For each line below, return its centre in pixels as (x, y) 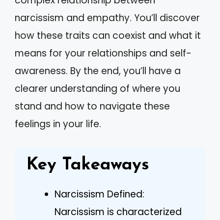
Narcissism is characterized (118, 212)
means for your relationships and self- (103, 53)
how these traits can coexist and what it (108, 36)
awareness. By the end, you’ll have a (98, 71)
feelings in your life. (58, 124)
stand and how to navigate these (92, 106)
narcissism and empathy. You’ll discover (107, 18)
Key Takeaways (88, 165)
